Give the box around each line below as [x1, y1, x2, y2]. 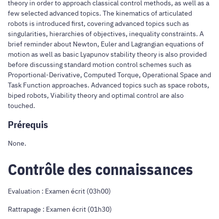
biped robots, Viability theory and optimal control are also [8, 91, 184, 100]
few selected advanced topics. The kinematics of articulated [8, 9, 192, 18]
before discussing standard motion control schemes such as [8, 60, 192, 69]
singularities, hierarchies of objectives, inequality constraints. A [8, 29, 204, 39]
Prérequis [8, 118, 48, 131]
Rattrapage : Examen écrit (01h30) [8, 204, 112, 214]
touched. [8, 101, 35, 110]
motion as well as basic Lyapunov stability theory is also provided [8, 50, 207, 59]
